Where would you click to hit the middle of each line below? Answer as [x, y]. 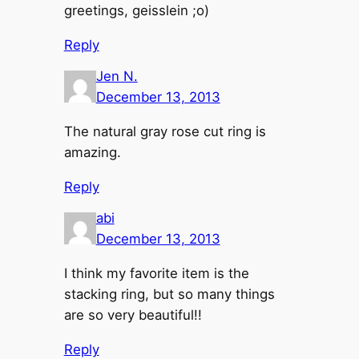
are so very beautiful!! [133, 315]
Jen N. [117, 77]
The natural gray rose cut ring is [165, 132]
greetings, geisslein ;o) [136, 11]
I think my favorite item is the [156, 274]
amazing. [92, 153]
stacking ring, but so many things [169, 294]
